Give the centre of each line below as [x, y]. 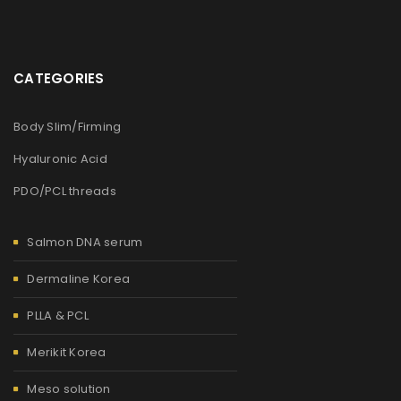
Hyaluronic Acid [60, 158]
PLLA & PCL [58, 315]
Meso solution [69, 388]
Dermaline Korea [78, 278]
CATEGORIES [59, 78]
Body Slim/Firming [68, 126]
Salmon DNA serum [85, 242]
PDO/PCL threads [65, 191]
